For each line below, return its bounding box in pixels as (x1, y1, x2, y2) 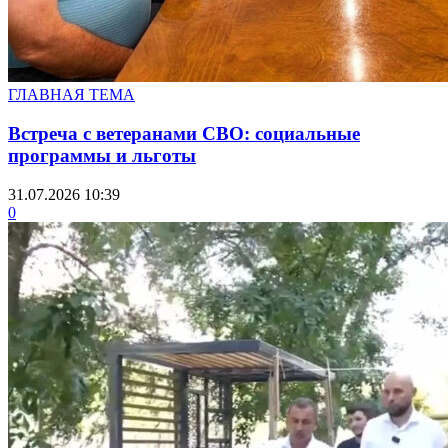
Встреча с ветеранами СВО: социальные (8, 123, 360, 145)
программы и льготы (8, 145, 196, 167)
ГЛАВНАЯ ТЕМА (8, 86, 135, 104)
